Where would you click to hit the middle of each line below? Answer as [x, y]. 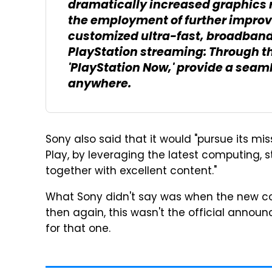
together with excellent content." [131, 172]
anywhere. [100, 85]
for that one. [78, 229]
